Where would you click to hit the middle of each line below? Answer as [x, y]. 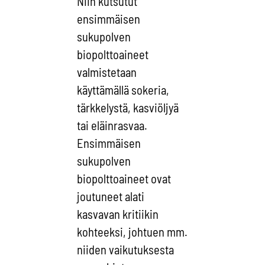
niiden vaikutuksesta [126, 250]
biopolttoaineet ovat [124, 179]
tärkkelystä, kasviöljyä [128, 108]
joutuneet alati [111, 197]
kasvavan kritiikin [118, 214]
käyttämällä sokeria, [123, 90]
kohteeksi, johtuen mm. [132, 232]
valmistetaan [107, 72]
